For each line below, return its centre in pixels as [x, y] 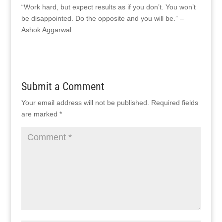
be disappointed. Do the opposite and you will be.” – [102, 18]
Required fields [174, 103]
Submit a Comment [63, 86]
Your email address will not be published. [85, 103]
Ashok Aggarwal [46, 30]
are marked [40, 114]
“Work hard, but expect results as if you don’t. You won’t [108, 7]
